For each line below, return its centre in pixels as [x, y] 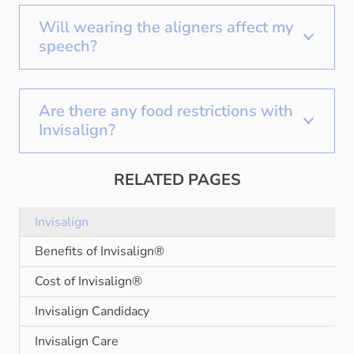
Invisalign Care [77, 341]
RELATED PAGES [177, 180]
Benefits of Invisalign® [100, 252]
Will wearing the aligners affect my [166, 28]
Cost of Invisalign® [89, 282]
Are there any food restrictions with [166, 111]
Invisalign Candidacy [92, 311]
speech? [68, 47]
